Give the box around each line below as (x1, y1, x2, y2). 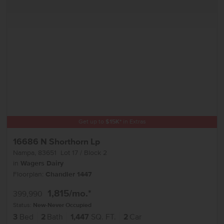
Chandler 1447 (45, 169, 92, 179)
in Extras (121, 118, 146, 126)
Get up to (78, 118, 105, 126)
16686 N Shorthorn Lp (13, 136, 100, 147)
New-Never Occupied (33, 201, 92, 209)
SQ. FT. (90, 212, 116, 222)
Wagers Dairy (20, 158, 64, 168)
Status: (13, 201, 33, 209)
